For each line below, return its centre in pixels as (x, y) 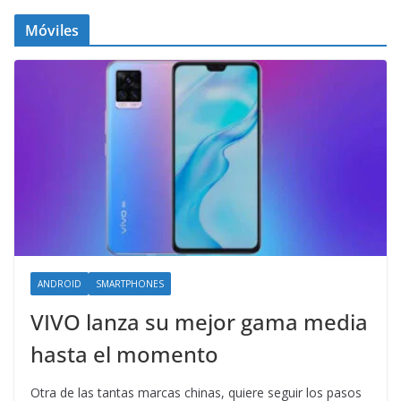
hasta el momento (124, 354)
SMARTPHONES (130, 283)
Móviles (52, 31)
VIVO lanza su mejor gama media (199, 321)
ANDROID (60, 283)
